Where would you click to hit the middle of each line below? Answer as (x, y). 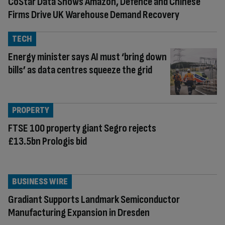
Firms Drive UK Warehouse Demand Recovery (94, 15)
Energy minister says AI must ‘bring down (87, 57)
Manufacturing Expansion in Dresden (79, 212)
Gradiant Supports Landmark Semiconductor (94, 199)
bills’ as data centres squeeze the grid (80, 70)
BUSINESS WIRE (40, 181)
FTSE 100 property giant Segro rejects (82, 128)
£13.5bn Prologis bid (47, 141)
